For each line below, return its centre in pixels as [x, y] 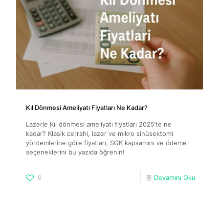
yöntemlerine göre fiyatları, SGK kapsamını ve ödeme [106, 142]
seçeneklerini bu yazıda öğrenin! [75, 152]
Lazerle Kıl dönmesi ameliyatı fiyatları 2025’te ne [99, 124]
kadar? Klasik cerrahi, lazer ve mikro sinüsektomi [99, 133]
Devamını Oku [175, 177]
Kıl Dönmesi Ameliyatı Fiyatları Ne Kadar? [87, 107]
